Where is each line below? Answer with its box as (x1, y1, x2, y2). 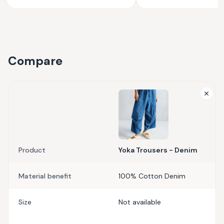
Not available (118, 197, 161, 206)
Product (18, 145, 45, 154)
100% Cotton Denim (118, 171, 185, 180)
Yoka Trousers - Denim (118, 145, 197, 154)
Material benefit (18, 171, 71, 180)
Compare (8, 53, 62, 68)
